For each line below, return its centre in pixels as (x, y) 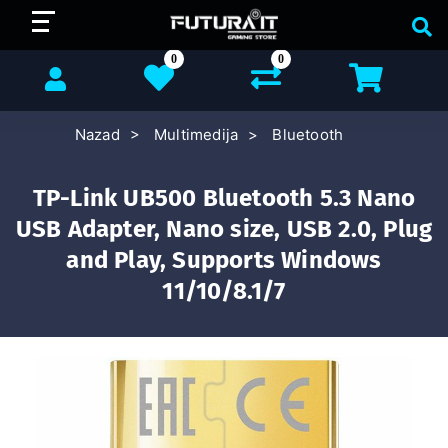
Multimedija (196, 134)
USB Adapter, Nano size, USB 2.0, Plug (224, 229)
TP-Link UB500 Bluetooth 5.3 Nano (224, 198)
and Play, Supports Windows (224, 260)
